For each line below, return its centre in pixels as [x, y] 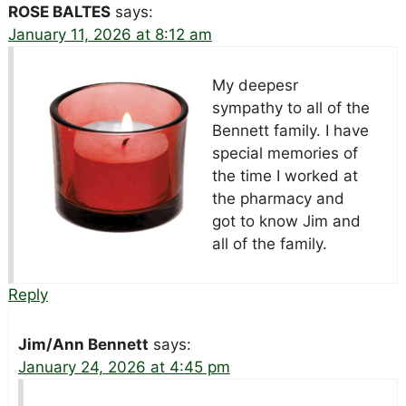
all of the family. [269, 244]
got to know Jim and [286, 222]
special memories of [285, 154]
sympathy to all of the [290, 108]
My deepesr [255, 86]
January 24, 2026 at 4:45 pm [124, 367]
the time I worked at [285, 176]
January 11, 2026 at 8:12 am [110, 35]
